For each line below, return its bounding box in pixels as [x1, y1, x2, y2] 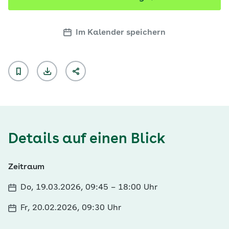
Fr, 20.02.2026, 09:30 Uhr [20, 204, 121, 212]
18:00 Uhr [116, 184, 157, 192]
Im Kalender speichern [76, 29, 166, 37]
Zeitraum [8, 163, 44, 171]
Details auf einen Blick [8, 132, 166, 147]
